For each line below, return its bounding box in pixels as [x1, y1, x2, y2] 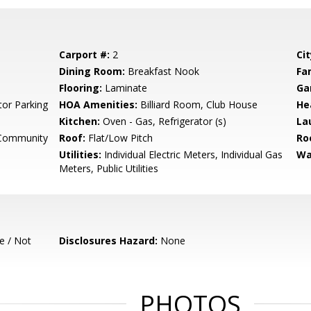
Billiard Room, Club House [137, 98, 258, 111]
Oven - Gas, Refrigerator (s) [100, 115, 227, 128]
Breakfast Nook [125, 65, 200, 78]
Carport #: [59, 48, 110, 61]
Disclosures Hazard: [59, 234, 158, 247]
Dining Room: [59, 65, 126, 78]
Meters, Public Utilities [59, 162, 159, 175]
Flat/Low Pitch [85, 131, 153, 144]
